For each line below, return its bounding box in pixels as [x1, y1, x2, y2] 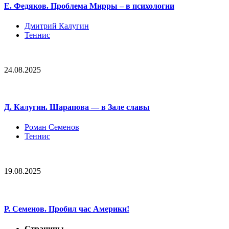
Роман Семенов [25, 123, 79, 132]
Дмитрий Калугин [25, 21, 89, 30]
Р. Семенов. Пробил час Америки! [4, 204, 129, 213]
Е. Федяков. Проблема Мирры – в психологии [4, 1, 174, 10]
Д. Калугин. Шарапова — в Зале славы [4, 103, 150, 112]
